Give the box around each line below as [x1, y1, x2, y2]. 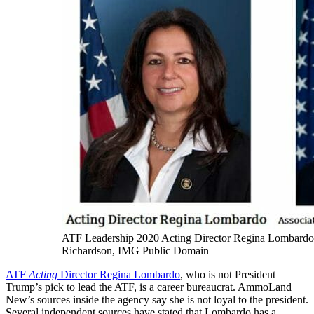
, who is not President [180, 268, 275, 281]
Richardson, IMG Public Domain [62, 245, 209, 257]
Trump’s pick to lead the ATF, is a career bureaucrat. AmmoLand [6, 281, 292, 294]
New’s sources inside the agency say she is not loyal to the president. [6, 294, 308, 306]
